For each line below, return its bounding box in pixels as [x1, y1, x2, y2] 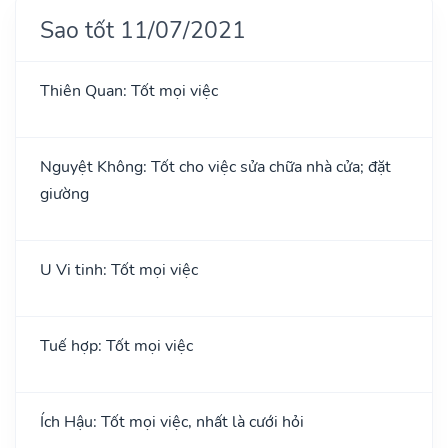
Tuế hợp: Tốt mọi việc [40, 334, 193, 357]
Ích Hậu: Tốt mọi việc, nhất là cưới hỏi [40, 410, 304, 433]
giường [40, 182, 89, 205]
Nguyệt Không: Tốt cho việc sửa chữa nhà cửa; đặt [40, 155, 391, 178]
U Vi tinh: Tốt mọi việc [40, 258, 198, 281]
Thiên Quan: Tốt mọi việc [40, 79, 218, 102]
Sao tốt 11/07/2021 [40, 13, 246, 46]
